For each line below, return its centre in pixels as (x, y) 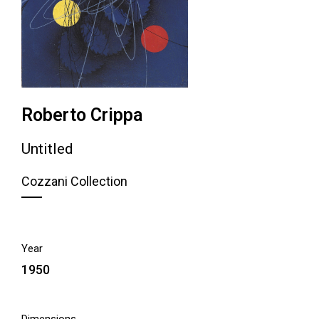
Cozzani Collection (74, 182)
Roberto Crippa (82, 115)
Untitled (47, 149)
